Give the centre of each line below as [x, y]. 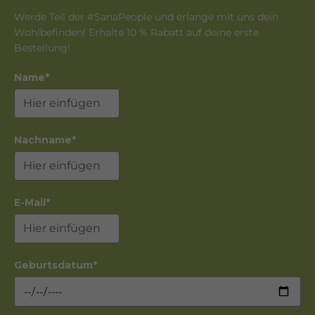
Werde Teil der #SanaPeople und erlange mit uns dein [146, 17]
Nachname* [45, 140]
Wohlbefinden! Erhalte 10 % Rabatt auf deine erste [136, 33]
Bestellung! [42, 48]
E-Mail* [32, 203]
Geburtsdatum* [56, 265]
